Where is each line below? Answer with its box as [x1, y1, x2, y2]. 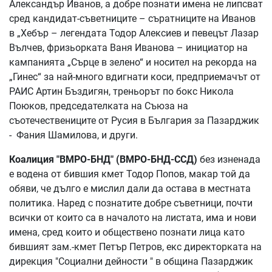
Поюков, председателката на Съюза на [9, 100, 188, 112]
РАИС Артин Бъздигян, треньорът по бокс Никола [9, 85, 234, 97]
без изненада [197, 153, 260, 165]
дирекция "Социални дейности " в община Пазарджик [9, 255, 253, 267]
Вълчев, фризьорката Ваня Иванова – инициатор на [9, 41, 248, 53]
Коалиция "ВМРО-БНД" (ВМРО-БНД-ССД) [9, 153, 197, 165]
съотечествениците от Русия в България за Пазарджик [9, 114, 259, 126]
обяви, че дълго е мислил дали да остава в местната [9, 182, 251, 194]
